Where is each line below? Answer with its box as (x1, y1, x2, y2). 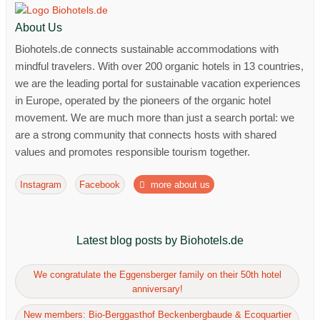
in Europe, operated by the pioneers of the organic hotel (15, 94, 271, 106)
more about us (148, 179, 211, 190)
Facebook (79, 179, 121, 190)
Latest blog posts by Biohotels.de (76, 234, 244, 247)
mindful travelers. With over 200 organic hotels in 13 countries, (15, 59, 304, 72)
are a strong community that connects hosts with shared (15, 128, 276, 141)
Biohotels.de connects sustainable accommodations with (15, 42, 279, 55)
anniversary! (131, 283, 183, 294)
